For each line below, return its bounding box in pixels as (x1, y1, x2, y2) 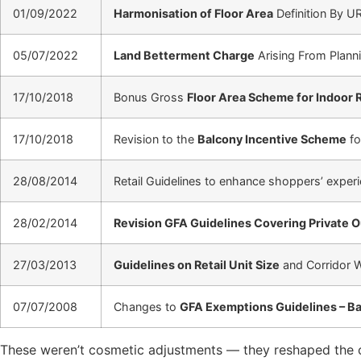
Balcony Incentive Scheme (197, 131, 346, 146)
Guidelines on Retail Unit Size (114, 257, 280, 272)
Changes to (114, 299, 180, 313)
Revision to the (114, 131, 197, 146)
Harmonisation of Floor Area (114, 6, 273, 20)
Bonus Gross (114, 89, 187, 104)
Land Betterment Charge (114, 48, 255, 62)
